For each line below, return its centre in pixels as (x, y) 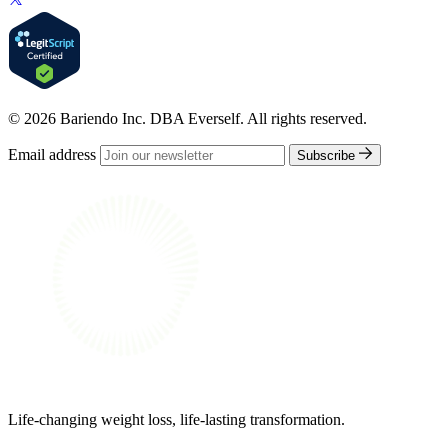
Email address (52, 154)
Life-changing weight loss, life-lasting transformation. (176, 419)
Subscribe (326, 155)
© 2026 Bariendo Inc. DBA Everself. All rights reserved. (187, 118)
